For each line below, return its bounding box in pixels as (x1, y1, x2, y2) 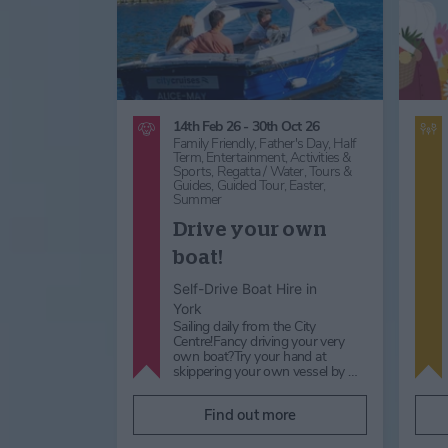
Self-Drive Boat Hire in (173, 279, 317, 297)
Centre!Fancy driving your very (173, 331, 344, 351)
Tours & (309, 161, 352, 181)
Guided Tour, (216, 175, 290, 195)
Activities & (290, 147, 351, 167)
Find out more (204, 404, 296, 425)
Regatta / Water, (216, 161, 310, 181)
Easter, (289, 175, 326, 195)
